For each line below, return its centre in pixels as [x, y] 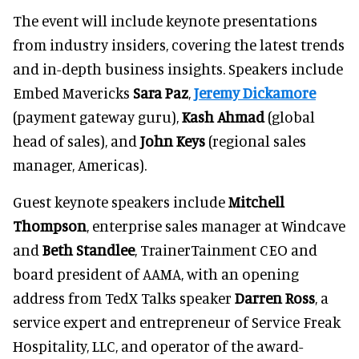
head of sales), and [77, 140]
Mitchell [256, 201]
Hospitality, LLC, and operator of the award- [158, 345]
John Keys [173, 140]
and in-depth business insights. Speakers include [178, 68]
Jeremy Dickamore [255, 92]
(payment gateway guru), [97, 116]
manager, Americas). [80, 164]
